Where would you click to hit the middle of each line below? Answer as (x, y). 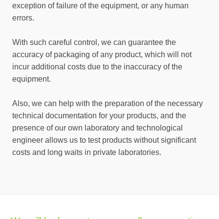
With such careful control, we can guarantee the (94, 42)
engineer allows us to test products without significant (104, 140)
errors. (23, 18)
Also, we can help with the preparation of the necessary (108, 103)
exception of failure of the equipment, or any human (100, 6)
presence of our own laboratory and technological (98, 128)
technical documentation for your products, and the (99, 116)
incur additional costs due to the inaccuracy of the (97, 67)
